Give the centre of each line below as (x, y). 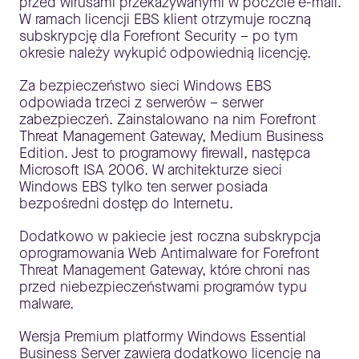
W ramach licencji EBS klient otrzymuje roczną (165, 19)
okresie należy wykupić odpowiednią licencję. (165, 53)
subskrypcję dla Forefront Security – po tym (159, 36)
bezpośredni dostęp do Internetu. (126, 204)
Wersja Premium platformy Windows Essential (163, 337)
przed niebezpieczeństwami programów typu (163, 287)
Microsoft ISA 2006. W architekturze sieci (151, 170)
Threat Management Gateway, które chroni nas (165, 270)
